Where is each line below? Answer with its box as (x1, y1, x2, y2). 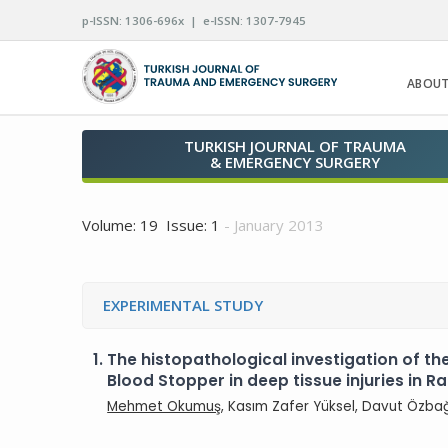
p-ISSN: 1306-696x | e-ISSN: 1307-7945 (82, 13, 307, 28)
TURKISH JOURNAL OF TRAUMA (184, 136, 407, 156)
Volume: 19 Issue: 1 (82, 215, 221, 235)
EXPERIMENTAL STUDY (103, 295, 264, 315)
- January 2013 (220, 215, 325, 235)
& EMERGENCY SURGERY (210, 152, 381, 172)
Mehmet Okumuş (107, 396, 222, 416)
